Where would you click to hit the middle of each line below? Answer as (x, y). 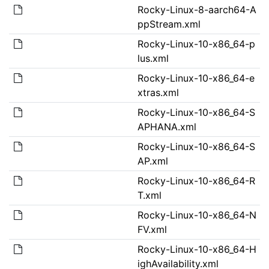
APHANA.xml (167, 126)
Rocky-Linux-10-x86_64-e (196, 78)
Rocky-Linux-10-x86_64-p (196, 44)
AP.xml (153, 161)
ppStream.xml (169, 24)
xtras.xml (158, 92)
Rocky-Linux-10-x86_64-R (196, 180)
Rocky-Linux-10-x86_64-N (197, 215)
